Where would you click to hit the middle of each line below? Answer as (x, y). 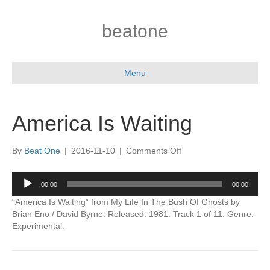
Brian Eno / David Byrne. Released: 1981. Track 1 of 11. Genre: (133, 214)
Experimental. (38, 226)
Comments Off (154, 151)
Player (24, 189)
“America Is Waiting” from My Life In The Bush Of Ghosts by (126, 202)
